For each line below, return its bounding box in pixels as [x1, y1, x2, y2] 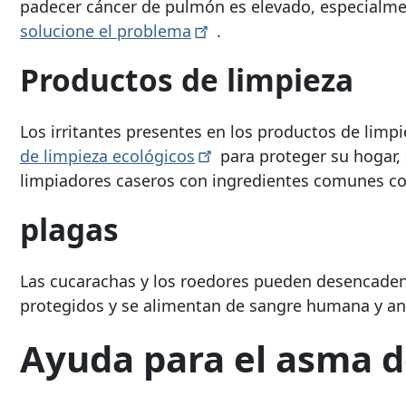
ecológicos [112, 144, 195, 167]
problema [117, 20, 191, 43]
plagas [20, 208, 119, 250]
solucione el [20, 20, 117, 43]
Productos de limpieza [20, 59, 353, 101]
